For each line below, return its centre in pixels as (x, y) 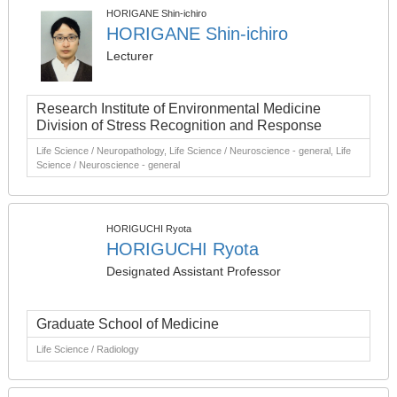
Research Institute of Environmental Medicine (179, 109)
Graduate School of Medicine (128, 324)
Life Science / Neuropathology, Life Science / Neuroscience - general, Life (194, 151)
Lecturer (130, 56)
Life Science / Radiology (88, 349)
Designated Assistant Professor (194, 271)
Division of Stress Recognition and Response (179, 125)
